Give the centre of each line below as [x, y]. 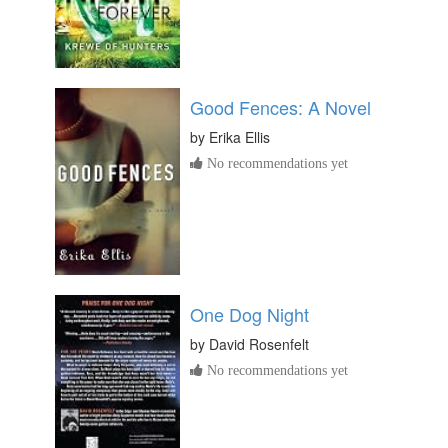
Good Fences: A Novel [280, 107]
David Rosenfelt [259, 344]
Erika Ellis [239, 137]
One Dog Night [249, 314]
